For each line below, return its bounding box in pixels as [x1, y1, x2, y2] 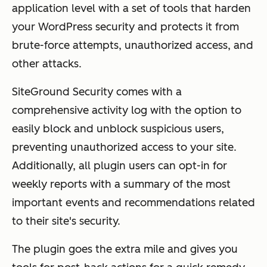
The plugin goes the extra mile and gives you [12, 243, 238, 256]
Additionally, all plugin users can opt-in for [12, 159, 227, 173]
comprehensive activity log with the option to [12, 104, 241, 117]
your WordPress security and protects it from [12, 20, 239, 34]
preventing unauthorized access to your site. [12, 141, 237, 154]
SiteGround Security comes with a [12, 85, 182, 99]
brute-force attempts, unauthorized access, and [12, 39, 253, 52]
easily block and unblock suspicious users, [12, 122, 224, 136]
